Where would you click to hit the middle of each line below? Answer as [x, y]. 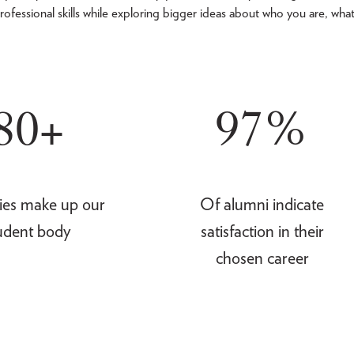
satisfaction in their [262, 231]
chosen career [262, 258]
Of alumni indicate [262, 204]
